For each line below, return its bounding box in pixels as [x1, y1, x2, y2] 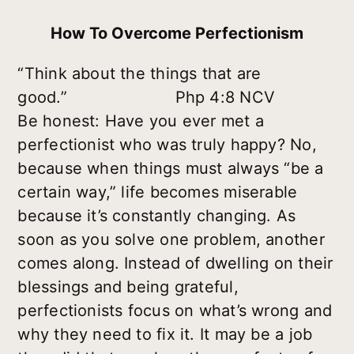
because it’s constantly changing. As [17, 206, 296, 226]
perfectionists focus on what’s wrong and [17, 301, 333, 321]
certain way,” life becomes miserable [17, 183, 298, 202]
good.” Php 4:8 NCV [17, 88, 275, 107]
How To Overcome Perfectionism [51, 24, 303, 43]
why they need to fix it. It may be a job [17, 325, 313, 345]
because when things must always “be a [17, 159, 324, 179]
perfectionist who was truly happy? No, [17, 135, 317, 155]
